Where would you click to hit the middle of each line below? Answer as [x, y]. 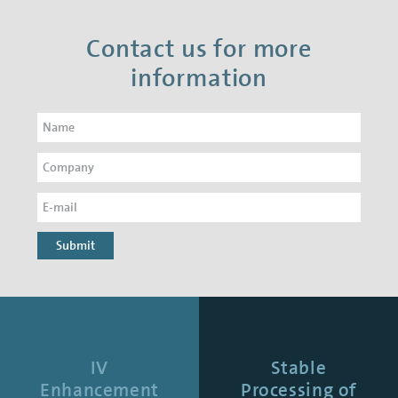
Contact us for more [199, 48]
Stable [298, 368]
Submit [76, 246]
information [199, 78]
